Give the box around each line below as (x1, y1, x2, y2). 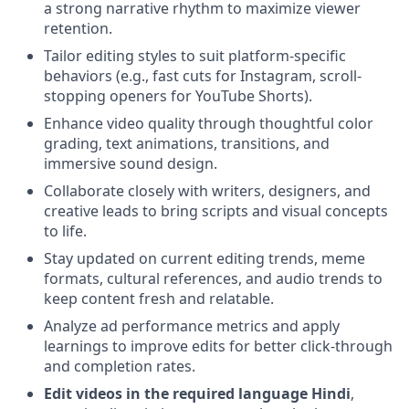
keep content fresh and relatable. (44, 288, 274, 309)
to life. (44, 221, 87, 241)
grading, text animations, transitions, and (44, 133, 330, 153)
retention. (44, 18, 112, 38)
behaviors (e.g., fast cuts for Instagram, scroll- (44, 66, 362, 86)
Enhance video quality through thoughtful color (44, 113, 373, 133)
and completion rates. (44, 356, 195, 376)
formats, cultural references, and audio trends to (44, 268, 383, 288)
